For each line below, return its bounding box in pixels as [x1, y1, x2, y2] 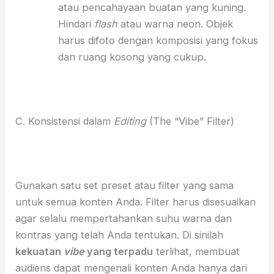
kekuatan [15, 245, 64, 257]
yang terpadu [84, 245, 154, 257]
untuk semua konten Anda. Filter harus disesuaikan [15, 195, 256, 208]
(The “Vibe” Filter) [146, 114, 235, 127]
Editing [114, 114, 147, 127]
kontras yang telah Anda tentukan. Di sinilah [15, 228, 224, 241]
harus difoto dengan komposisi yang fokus [57, 34, 258, 46]
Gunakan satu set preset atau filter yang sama [15, 179, 234, 191]
